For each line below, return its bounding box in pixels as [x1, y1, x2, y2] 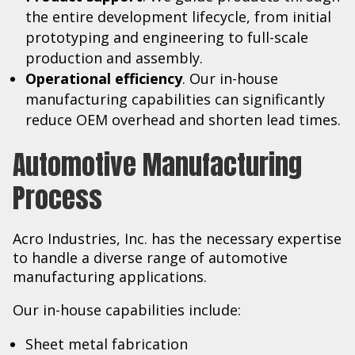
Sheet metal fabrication [25, 334, 188, 353]
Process [13, 177, 102, 218]
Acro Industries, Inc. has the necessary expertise [13, 228, 342, 248]
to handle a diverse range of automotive [13, 247, 288, 267]
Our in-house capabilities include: [13, 300, 241, 319]
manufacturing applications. [13, 266, 207, 286]
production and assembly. [25, 48, 203, 67]
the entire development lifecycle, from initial [25, 6, 331, 26]
